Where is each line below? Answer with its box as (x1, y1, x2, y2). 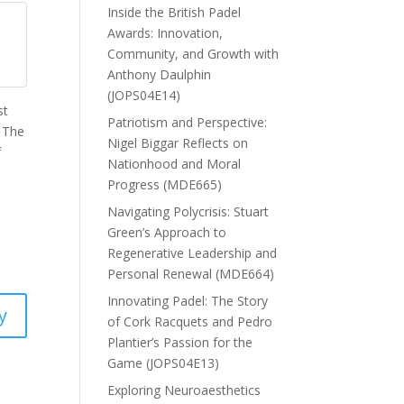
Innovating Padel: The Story (107, 291, 269, 309)
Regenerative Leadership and (107, 243, 278, 262)
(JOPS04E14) (107, 86, 181, 104)
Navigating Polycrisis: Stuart (107, 202, 270, 220)
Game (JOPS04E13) (107, 353, 220, 372)
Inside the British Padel (107, 3, 242, 21)
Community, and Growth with (107, 44, 280, 62)
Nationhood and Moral (107, 154, 242, 172)
